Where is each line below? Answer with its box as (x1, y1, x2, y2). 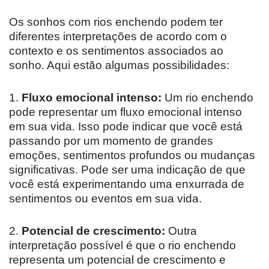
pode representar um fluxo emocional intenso (9, 105, 242, 118)
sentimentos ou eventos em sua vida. (9, 192, 202, 205)
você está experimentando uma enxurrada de (9, 177, 244, 190)
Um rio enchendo (162, 91, 253, 104)
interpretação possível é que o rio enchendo (9, 238, 236, 252)
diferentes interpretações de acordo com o (9, 29, 227, 43)
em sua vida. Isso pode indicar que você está (9, 119, 243, 133)
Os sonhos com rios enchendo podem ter (9, 15, 223, 28)
